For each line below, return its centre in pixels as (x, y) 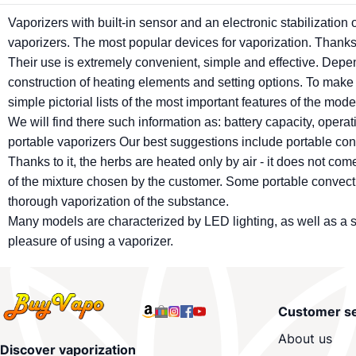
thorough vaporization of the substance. (118, 201)
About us (305, 339)
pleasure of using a (63, 241)
